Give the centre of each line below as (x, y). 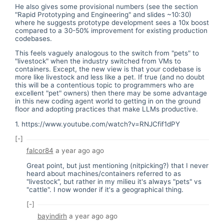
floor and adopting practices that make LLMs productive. (106, 109)
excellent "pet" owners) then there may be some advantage (111, 93)
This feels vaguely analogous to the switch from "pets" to (107, 53)
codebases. (33, 38)
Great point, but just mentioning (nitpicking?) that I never (117, 165)
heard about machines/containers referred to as (103, 173)
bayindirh (52, 216)
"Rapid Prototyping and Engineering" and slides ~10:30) (103, 14)
